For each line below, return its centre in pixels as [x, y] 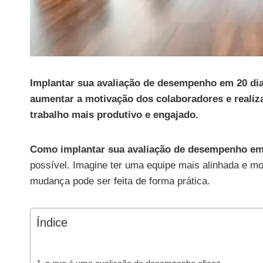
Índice [52, 222]
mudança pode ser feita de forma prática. [120, 181]
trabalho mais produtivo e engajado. [114, 114]
